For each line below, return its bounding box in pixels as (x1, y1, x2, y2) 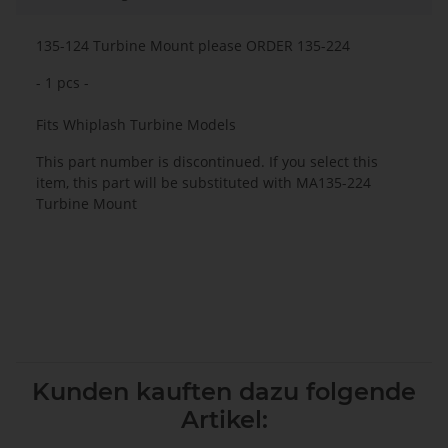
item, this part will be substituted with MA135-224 (36, 173, 371, 193)
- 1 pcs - (36, 73, 89, 93)
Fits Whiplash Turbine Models (36, 115, 236, 135)
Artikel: (180, 405, 268, 435)
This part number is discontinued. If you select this (36, 152, 378, 172)
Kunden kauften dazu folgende (32, 377, 416, 407)
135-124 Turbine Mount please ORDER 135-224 (36, 36, 350, 56)
